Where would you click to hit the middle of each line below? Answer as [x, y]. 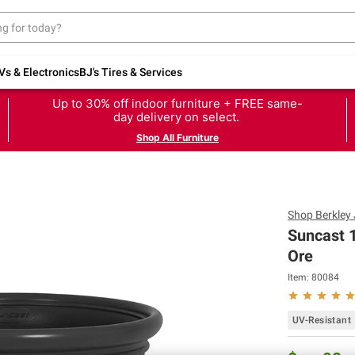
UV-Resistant [322, 320]
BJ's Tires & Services [131, 72]
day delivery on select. [177, 116]
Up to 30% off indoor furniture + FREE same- [177, 103]
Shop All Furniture [177, 137]
